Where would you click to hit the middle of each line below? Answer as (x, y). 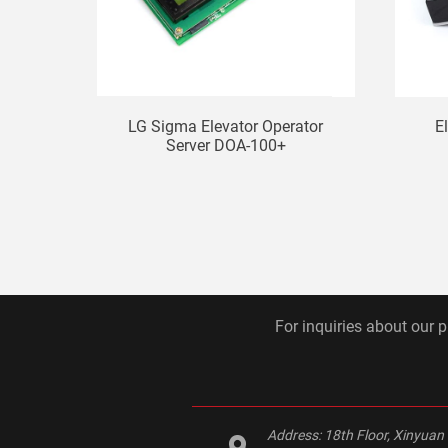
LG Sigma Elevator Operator (226, 126)
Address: (296, 435)
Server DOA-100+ (225, 145)
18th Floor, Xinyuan (384, 435)
